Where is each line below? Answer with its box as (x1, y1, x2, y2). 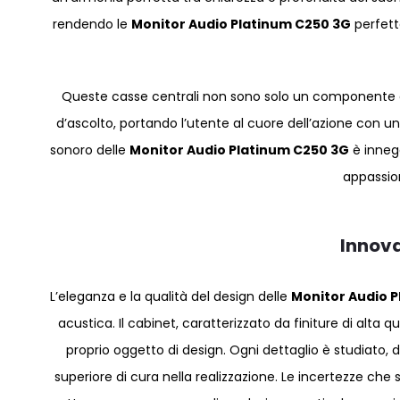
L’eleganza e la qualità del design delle (50, 287, 292, 305)
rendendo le (53, 15, 132, 33)
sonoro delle (50, 141, 130, 159)
